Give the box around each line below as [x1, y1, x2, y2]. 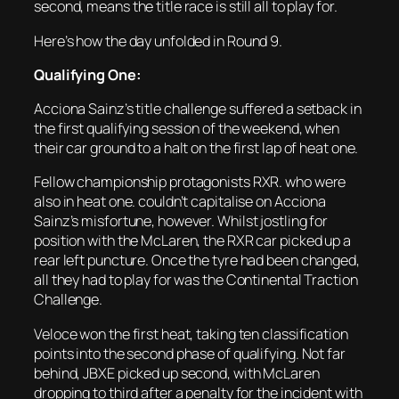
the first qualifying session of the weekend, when [34, 118, 340, 138]
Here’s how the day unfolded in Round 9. [34, 30, 283, 51]
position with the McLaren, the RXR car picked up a [34, 231, 351, 251]
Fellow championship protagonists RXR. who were [34, 172, 346, 192]
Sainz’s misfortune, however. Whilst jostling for [34, 211, 329, 232]
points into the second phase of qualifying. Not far [34, 343, 346, 363]
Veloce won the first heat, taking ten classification [34, 323, 348, 344]
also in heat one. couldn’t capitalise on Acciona [34, 191, 327, 212]
